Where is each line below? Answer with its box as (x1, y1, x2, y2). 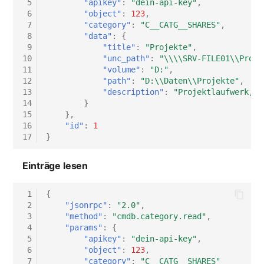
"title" (103, 42, 136, 52)
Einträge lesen (22, 159, 88, 171)
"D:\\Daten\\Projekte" (140, 76, 240, 86)
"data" (84, 31, 113, 41)
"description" (103, 87, 164, 97)
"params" (65, 223, 103, 233)
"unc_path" (103, 54, 150, 64)
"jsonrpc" (65, 200, 108, 210)
